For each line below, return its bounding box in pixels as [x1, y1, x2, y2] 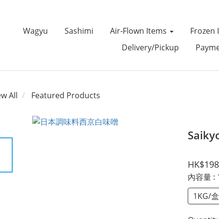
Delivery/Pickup [121, 42, 179, 53]
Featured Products [31, 90, 100, 101]
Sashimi [64, 25, 93, 36]
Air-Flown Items [109, 25, 169, 36]
